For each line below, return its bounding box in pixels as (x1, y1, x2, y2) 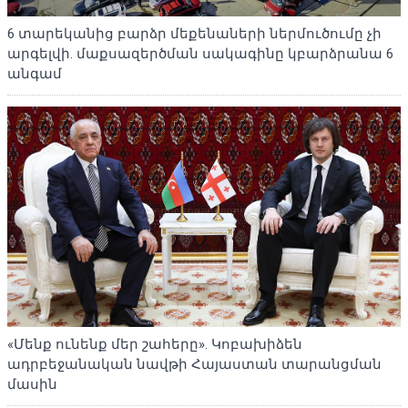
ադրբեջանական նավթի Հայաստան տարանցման (7, 356, 382, 373)
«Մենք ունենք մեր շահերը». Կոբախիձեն (7, 336, 302, 353)
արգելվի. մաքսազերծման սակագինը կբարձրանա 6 (7, 45, 393, 62)
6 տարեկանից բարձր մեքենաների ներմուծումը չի (7, 25, 382, 42)
